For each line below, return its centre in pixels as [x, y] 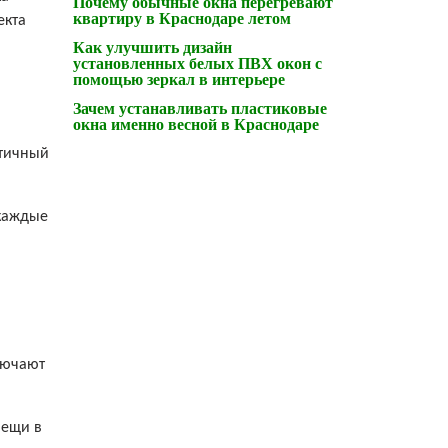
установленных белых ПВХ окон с [197, 63]
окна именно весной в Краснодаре [196, 124]
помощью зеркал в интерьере [179, 79]
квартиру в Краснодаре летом [182, 18]
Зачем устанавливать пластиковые [200, 108]
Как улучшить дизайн [152, 47]
